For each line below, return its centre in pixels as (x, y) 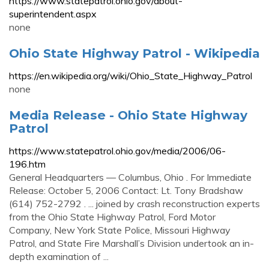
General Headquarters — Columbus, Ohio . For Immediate (130, 177)
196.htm (27, 164)
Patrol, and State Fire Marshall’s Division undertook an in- (131, 243)
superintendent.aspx (53, 14)
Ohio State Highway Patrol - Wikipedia (134, 53)
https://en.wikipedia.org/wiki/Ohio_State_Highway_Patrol (131, 76)
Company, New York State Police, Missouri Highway (120, 230)
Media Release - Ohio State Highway (128, 115)
